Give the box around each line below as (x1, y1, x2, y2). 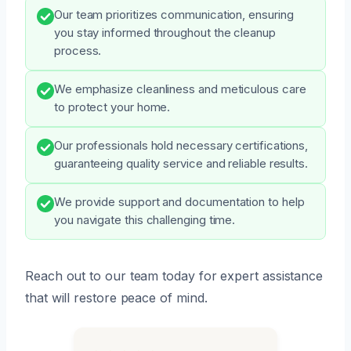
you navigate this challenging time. (54, 212, 236, 227)
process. (54, 43, 102, 58)
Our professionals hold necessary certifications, (54, 138, 309, 153)
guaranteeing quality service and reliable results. (54, 156, 309, 171)
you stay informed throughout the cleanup (54, 25, 276, 40)
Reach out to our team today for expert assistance (25, 267, 324, 284)
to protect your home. (54, 100, 171, 114)
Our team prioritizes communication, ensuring (54, 7, 294, 22)
